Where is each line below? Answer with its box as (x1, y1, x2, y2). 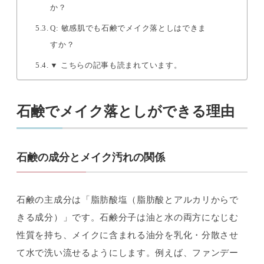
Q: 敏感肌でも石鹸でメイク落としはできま (50, 23, 207, 32)
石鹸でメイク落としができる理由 (16, 103, 235, 119)
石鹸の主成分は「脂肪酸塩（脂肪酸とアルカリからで (16, 194, 239, 205)
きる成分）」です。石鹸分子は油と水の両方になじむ (16, 212, 239, 223)
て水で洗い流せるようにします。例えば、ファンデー (16, 247, 239, 258)
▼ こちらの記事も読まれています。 (50, 61, 182, 70)
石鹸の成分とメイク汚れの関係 (16, 151, 165, 163)
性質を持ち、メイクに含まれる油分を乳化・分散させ (16, 230, 239, 240)
